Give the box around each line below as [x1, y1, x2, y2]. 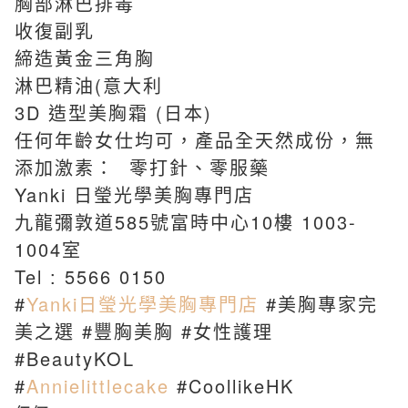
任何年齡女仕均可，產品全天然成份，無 [15, 126, 375, 153]
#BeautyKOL [15, 344, 135, 372]
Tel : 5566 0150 [15, 262, 167, 290]
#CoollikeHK [177, 372, 294, 399]
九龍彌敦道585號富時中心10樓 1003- [15, 208, 357, 235]
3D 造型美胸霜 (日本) [15, 98, 212, 126]
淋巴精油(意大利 [15, 71, 163, 98]
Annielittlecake [26, 372, 177, 399]
